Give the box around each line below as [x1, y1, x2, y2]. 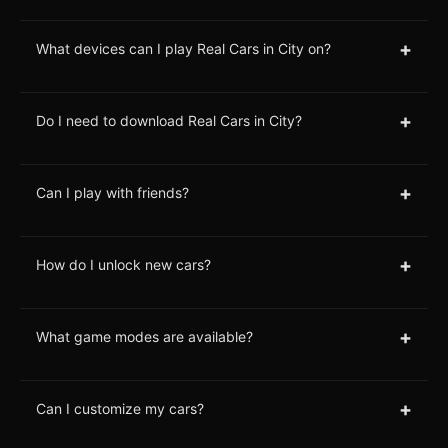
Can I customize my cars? [36, 400, 204, 418]
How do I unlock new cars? [36, 256, 211, 274]
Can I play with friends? [36, 184, 189, 202]
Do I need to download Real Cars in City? [36, 112, 302, 130]
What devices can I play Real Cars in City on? [36, 40, 331, 58]
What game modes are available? [36, 328, 253, 346]
